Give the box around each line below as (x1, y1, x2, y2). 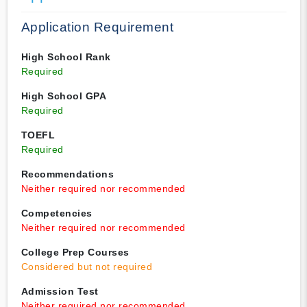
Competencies (21, 208, 93, 219)
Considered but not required (21, 261, 152, 273)
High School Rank (21, 51, 111, 63)
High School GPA (21, 90, 106, 102)
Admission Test (21, 286, 99, 297)
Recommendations (21, 169, 114, 180)
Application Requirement (21, 20, 173, 35)
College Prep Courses (21, 247, 130, 258)
